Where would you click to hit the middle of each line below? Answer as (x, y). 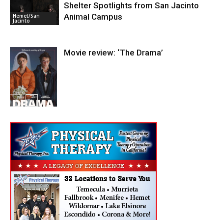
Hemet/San (26, 16)
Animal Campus (93, 17)
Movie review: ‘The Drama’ (113, 53)
